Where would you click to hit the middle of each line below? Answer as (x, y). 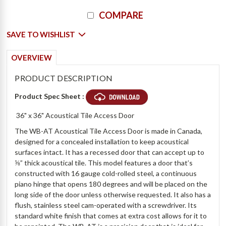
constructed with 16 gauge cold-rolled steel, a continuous (106, 174)
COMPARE (121, 15)
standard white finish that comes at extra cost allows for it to (111, 216)
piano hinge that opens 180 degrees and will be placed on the (111, 184)
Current (20, 10)
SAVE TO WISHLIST (41, 35)
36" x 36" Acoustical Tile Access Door (75, 116)
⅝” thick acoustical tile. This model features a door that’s (104, 163)
